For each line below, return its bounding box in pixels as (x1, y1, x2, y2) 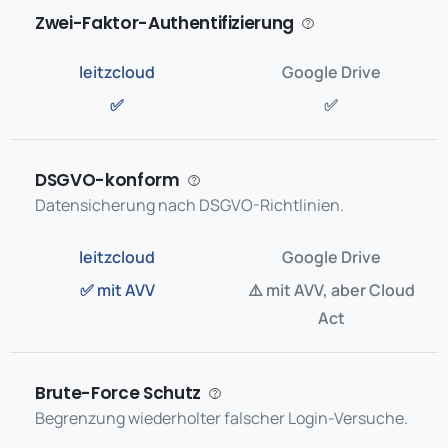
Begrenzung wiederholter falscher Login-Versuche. (35, 407, 408, 429)
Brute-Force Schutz (35, 381, 201, 405)
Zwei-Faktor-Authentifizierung (35, 11, 295, 35)
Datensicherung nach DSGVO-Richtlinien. (35, 194, 344, 216)
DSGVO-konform (35, 168, 180, 192)
